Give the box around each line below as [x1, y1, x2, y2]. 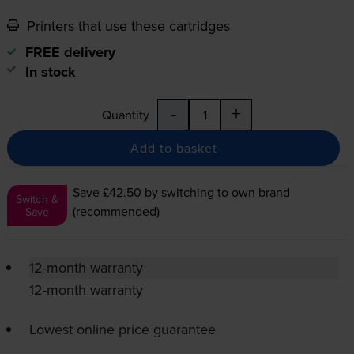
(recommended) [73, 201, 160, 220]
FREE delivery [24, 41, 115, 62]
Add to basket [130, 138, 217, 156]
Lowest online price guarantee [28, 318, 216, 339]
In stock [24, 61, 76, 82]
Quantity [102, 105, 149, 123]
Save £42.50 [73, 183, 142, 201]
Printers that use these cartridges [22, 15, 230, 36]
